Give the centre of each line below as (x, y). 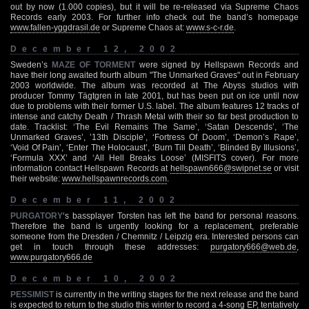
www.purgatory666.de (51, 257)
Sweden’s (31, 64)
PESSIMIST (32, 294)
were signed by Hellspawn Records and (217, 64)
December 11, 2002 (95, 200)
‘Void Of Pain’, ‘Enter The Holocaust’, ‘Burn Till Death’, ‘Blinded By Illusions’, (154, 147)
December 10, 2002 (96, 278)
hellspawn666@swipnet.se (221, 168)
